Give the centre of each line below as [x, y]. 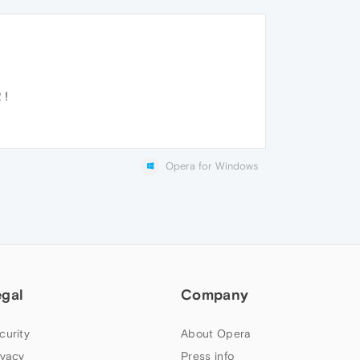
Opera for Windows [212, 166]
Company [215, 295]
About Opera [216, 334]
